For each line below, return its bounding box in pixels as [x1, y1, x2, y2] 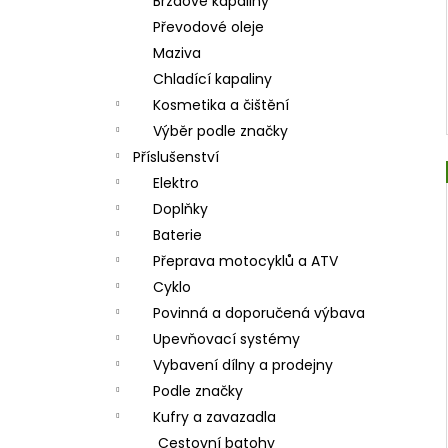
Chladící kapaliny [153, 69, 272, 89]
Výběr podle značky [153, 121, 288, 141]
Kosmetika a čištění [153, 95, 289, 115]
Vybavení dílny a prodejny [153, 355, 333, 375]
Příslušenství [133, 147, 219, 167]
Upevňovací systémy [153, 329, 300, 349]
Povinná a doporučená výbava [153, 303, 365, 323]
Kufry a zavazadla [153, 407, 276, 427]
